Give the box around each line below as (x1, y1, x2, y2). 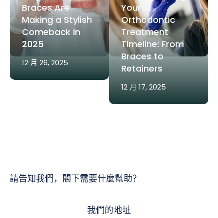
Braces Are (22, 1, 70, 14)
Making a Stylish (22, 13, 92, 26)
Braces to (121, 50, 163, 62)
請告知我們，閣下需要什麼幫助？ (10, 172, 141, 184)
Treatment (121, 25, 168, 38)
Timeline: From (121, 37, 184, 50)
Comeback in (22, 25, 80, 38)
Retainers (121, 62, 163, 74)
